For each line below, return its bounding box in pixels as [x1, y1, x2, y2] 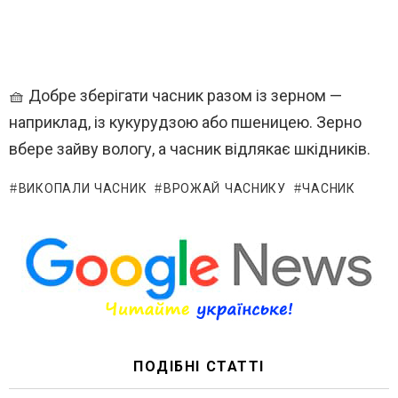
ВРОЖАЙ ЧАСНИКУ [163, 182, 286, 197]
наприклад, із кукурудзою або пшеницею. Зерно [9, 113, 362, 132]
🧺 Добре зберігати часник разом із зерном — [9, 86, 342, 106]
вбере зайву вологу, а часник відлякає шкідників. [9, 139, 370, 159]
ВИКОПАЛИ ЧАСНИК [18, 182, 147, 197]
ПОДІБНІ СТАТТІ [133, 359, 265, 376]
